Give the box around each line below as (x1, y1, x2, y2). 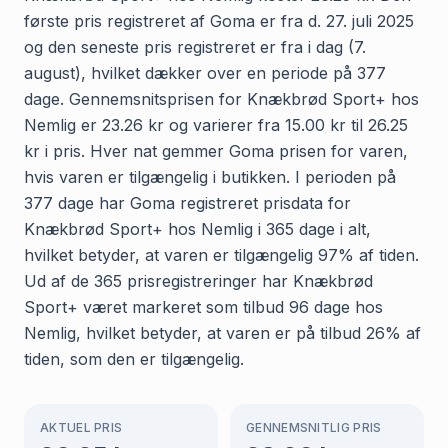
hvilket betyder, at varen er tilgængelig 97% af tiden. (24, 244, 419, 265)
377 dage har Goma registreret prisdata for (24, 192, 351, 213)
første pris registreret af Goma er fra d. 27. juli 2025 (24, 10, 414, 31)
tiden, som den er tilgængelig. (24, 348, 244, 369)
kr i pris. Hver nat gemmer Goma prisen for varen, (24, 140, 408, 161)
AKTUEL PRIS (40, 419, 123, 435)
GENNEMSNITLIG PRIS (246, 419, 382, 435)
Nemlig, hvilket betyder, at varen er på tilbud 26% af (24, 322, 421, 343)
